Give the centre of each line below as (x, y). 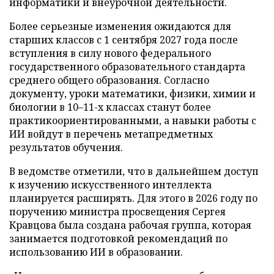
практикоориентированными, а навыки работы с (133, 120)
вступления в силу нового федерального (110, 53)
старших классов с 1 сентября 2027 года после (124, 39)
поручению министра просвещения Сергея (117, 211)
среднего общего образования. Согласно (109, 80)
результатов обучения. (66, 147)
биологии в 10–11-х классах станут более (110, 107)
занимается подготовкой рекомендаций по (118, 238)
